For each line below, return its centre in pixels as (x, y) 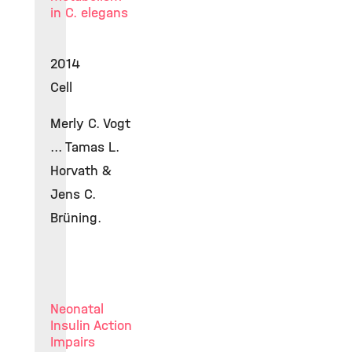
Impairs (73, 342)
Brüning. (76, 218)
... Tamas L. (85, 147)
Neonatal (77, 309)
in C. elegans (89, 13)
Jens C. (73, 194)
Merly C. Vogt (90, 123)
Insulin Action (91, 325)
